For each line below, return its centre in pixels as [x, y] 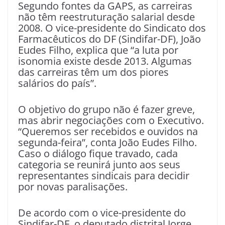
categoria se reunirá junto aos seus [99, 164]
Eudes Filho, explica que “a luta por [98, 50]
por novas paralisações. [73, 187]
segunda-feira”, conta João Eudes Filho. [107, 142]
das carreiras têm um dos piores [93, 72]
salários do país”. [57, 83]
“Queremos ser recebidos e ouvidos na [108, 131]
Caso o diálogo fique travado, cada [98, 153]
